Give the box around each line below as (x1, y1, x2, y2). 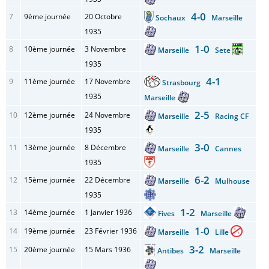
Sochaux (155, 13, 191, 23)
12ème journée (24, 110, 75, 120)
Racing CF (210, 111, 249, 121)
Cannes (210, 144, 241, 154)
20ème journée (24, 244, 75, 255)
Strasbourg (162, 77, 206, 88)
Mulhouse (210, 176, 250, 186)
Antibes (157, 246, 190, 256)
